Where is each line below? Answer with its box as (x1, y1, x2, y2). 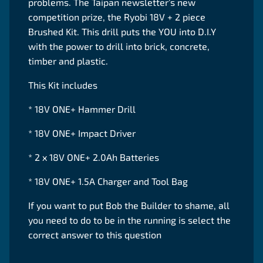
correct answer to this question (28, 229, 164, 240)
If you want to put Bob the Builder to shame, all (28, 200, 230, 211)
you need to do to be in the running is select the (28, 214, 231, 225)
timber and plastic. (28, 55, 110, 66)
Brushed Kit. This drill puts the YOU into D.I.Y (28, 26, 216, 37)
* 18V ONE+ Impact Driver (28, 127, 138, 139)
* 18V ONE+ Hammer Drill (28, 103, 138, 114)
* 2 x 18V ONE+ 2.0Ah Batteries (28, 151, 161, 163)
